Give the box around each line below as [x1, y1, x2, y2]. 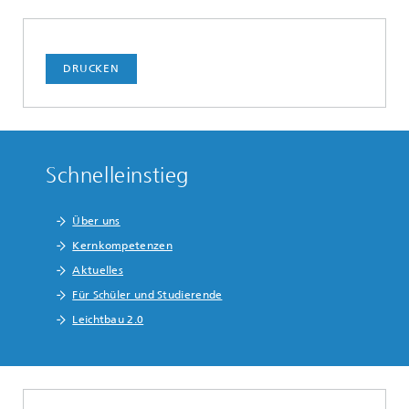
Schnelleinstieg [46, 163, 189, 188]
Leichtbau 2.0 [72, 313, 144, 326]
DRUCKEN [62, 62, 121, 75]
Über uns [72, 215, 121, 227]
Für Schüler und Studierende [72, 288, 223, 301]
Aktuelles [72, 264, 124, 277]
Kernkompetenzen [72, 239, 173, 252]
